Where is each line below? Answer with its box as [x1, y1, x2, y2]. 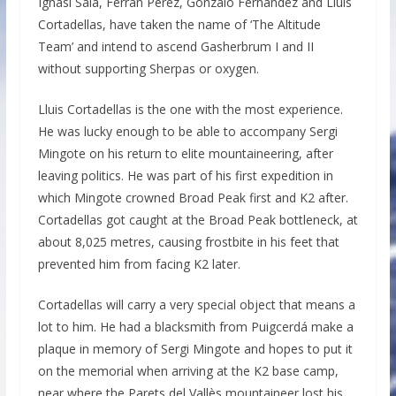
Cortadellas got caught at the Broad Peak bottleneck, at [37, 210, 358, 228]
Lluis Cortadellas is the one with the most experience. [37, 100, 343, 118]
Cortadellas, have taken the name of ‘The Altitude [37, 15, 321, 33]
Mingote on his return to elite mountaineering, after [37, 144, 333, 162]
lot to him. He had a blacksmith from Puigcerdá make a [37, 317, 354, 335]
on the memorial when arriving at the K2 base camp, [37, 362, 339, 379]
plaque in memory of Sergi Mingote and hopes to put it [37, 339, 353, 357]
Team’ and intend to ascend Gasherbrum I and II [37, 37, 314, 55]
